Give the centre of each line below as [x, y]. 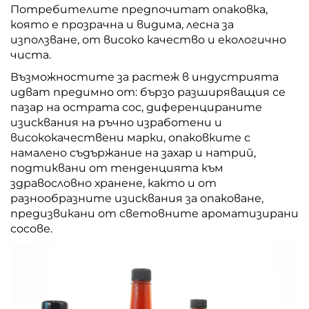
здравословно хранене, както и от [113, 183]
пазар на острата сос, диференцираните [136, 107]
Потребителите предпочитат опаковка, [139, 9]
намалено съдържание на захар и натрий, [133, 152]
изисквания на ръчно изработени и [116, 122]
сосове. [31, 228]
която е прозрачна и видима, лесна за [122, 24]
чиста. [31, 54]
